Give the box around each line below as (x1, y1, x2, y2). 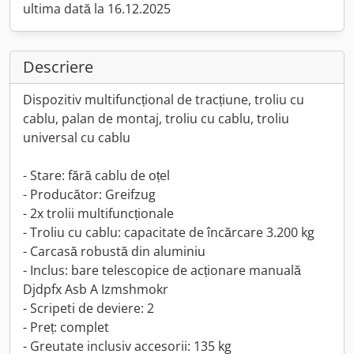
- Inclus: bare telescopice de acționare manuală (23, 262, 301, 279)
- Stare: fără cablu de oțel (23, 167, 170, 184)
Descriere (23, 56, 93, 77)
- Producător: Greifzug (23, 186, 156, 203)
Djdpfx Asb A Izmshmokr (23, 281, 168, 298)
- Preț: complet (23, 318, 109, 336)
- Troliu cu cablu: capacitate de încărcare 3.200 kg (23, 224, 314, 241)
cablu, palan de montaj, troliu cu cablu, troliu (23, 110, 289, 127)
